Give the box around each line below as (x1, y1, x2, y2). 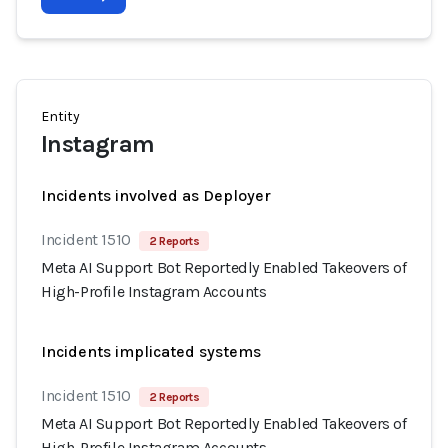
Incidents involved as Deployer (41, 186, 271, 205)
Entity (41, 108, 80, 125)
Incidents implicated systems (41, 342, 261, 361)
